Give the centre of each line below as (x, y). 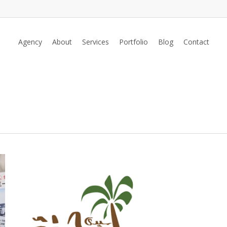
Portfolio (133, 42)
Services (95, 42)
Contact (196, 42)
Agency (30, 42)
